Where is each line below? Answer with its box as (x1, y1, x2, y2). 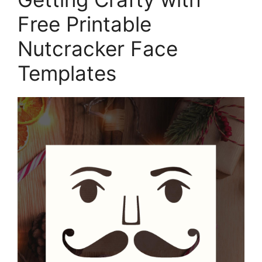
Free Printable (18, 12, 151, 37)
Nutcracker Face (18, 36, 178, 61)
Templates (18, 61, 116, 86)
